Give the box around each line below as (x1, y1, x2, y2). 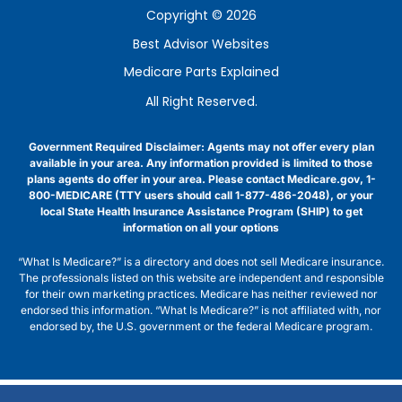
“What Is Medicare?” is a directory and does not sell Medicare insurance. (18, 255, 384, 268)
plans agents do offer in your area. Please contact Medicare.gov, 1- (26, 172, 376, 186)
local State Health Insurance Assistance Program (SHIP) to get (39, 205, 363, 218)
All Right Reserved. (144, 92, 258, 110)
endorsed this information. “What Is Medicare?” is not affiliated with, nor (21, 303, 381, 317)
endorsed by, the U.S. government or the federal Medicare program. (30, 319, 372, 333)
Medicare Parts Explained (123, 63, 279, 81)
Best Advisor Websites (133, 35, 269, 53)
